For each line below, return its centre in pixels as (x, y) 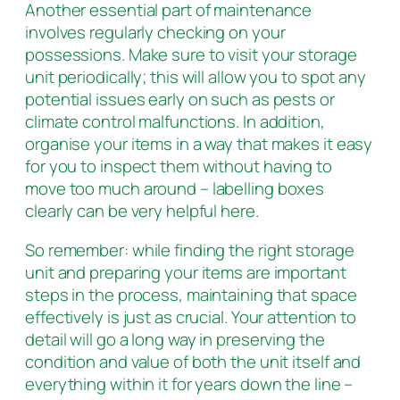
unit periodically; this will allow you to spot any (196, 77)
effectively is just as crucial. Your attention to (191, 317)
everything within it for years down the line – (189, 383)
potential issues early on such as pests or (180, 100)
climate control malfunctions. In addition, (175, 122)
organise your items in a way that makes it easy (199, 144)
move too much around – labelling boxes (175, 189)
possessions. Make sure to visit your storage (191, 55)
